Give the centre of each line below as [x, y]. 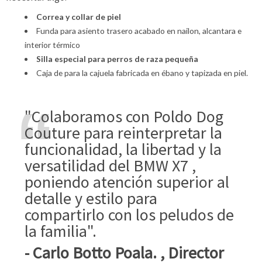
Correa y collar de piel [78, 16]
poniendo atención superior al [127, 182]
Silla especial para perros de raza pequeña [117, 58]
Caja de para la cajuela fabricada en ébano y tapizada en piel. [142, 73]
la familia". [61, 231]
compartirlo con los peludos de [129, 214]
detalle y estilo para [91, 198]
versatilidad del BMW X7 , [110, 165]
